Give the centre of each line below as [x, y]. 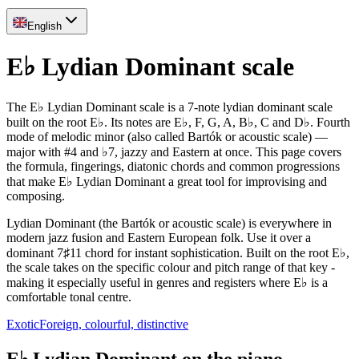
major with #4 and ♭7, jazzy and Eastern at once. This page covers [174, 151]
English [44, 26]
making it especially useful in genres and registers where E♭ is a [167, 282]
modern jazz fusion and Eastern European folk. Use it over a [159, 237]
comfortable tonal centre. [69, 296]
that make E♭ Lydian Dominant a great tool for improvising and [167, 181]
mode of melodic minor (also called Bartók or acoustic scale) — [167, 136]
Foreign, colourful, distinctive [114, 324]
